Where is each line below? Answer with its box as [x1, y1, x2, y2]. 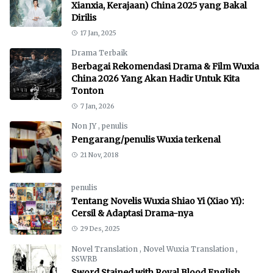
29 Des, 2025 [80, 224, 120, 233]
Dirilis [71, 12, 96, 23]
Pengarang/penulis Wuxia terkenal [71, 133, 221, 145]
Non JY [71, 121, 98, 130]
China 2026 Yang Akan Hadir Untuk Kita [71, 73, 239, 84]
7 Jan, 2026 [80, 102, 115, 110]
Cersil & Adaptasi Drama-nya [71, 207, 193, 219]
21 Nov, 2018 [80, 151, 119, 159]
